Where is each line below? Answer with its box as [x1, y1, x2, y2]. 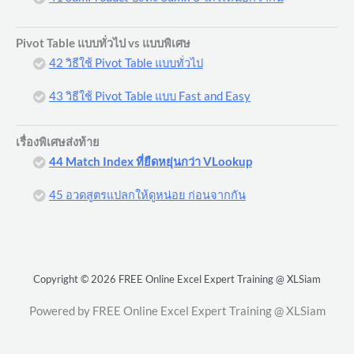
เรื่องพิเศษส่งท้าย [16, 134, 100, 149]
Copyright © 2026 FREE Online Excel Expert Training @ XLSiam [33, 272, 321, 285]
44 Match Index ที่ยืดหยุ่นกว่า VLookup [48, 154, 252, 168]
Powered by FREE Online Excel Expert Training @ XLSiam [28, 303, 326, 318]
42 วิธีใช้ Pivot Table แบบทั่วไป [48, 55, 203, 70]
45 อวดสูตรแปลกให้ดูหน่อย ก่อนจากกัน [48, 187, 246, 201]
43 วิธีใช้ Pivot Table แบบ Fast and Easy [48, 88, 250, 103]
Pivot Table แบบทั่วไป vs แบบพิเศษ [16, 36, 190, 50]
